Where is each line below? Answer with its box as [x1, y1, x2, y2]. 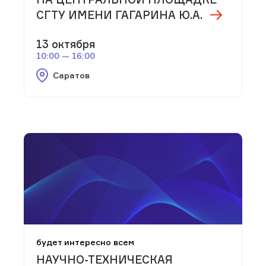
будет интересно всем [36, 236, 134, 247]
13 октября [36, 37, 95, 50]
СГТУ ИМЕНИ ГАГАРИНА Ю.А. [36, 8, 202, 21]
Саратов [52, 69, 90, 80]
